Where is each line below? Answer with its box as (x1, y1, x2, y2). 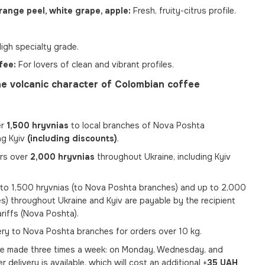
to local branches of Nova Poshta (69, 120, 205, 131)
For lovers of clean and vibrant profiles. (16, 59, 174, 70)
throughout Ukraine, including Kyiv (95, 151, 231, 162)
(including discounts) (27, 133, 117, 144)
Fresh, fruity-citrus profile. (131, 5, 236, 17)
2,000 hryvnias (30, 151, 95, 162)
